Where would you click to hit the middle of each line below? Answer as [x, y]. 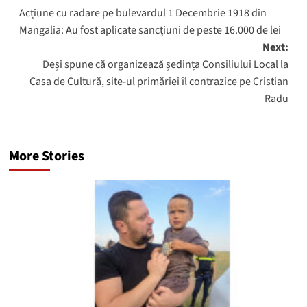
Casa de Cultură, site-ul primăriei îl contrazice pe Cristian [159, 82]
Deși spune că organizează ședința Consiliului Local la [165, 64]
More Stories [46, 156]
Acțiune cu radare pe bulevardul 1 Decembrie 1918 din [143, 13]
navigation [66, 21]
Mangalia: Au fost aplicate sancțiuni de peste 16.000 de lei [150, 30]
